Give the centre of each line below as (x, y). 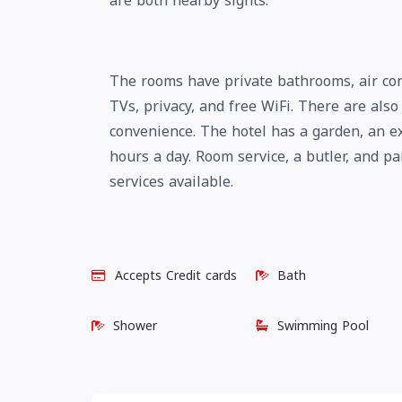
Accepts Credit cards (176, 275)
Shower (135, 326)
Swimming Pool (323, 326)
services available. (171, 181)
